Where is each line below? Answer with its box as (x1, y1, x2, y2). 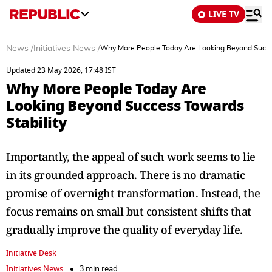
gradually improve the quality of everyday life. (6, 222, 243, 237)
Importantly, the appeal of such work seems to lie (6, 149, 256, 164)
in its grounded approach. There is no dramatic (6, 168, 245, 182)
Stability (6, 112, 67, 134)
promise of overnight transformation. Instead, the (6, 186, 260, 200)
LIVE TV (208, 8, 239, 21)
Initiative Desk (6, 248, 56, 259)
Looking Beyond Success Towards (6, 95, 243, 117)
